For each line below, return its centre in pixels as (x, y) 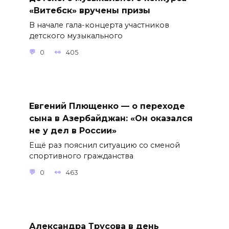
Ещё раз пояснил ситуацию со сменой (104, 145)
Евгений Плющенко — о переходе (107, 106)
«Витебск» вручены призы (89, 11)
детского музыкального (76, 36)
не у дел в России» (73, 130)
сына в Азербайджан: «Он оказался (111, 118)
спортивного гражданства (81, 156)
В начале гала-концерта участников (99, 25)
